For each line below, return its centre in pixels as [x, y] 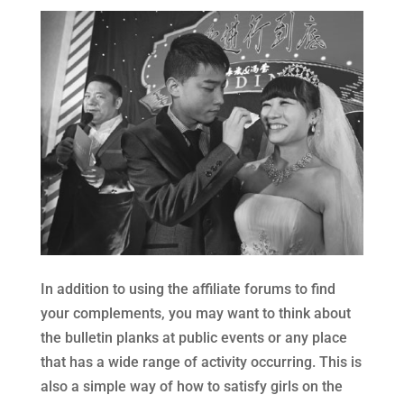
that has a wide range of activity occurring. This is [201, 362]
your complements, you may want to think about [195, 313]
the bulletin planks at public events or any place [193, 337]
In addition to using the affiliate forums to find [188, 289]
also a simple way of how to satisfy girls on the [191, 386]
